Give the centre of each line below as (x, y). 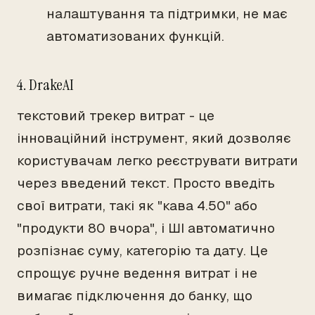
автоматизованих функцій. (135, 36)
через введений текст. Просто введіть (146, 183)
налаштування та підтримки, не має (167, 14)
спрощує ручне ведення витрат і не (137, 273)
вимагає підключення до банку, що (135, 296)
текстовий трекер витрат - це (116, 116)
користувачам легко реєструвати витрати (157, 161)
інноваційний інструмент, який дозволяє (154, 138)
